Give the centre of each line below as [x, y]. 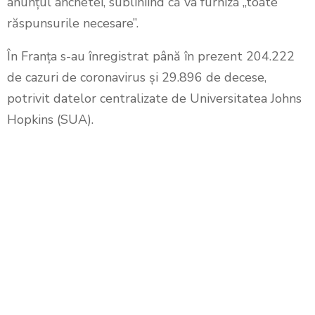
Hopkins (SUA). [50, 120]
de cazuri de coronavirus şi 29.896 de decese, [137, 77]
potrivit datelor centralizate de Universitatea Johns [154, 98]
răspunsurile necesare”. [73, 23]
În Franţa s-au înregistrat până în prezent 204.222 [151, 56]
